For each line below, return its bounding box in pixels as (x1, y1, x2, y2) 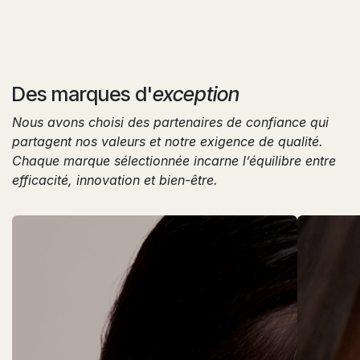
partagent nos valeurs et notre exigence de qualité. (12, 133, 323, 149)
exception (153, 81, 239, 106)
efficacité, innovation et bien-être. (12, 171, 218, 188)
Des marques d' (12, 81, 153, 106)
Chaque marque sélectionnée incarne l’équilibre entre (12, 152, 336, 169)
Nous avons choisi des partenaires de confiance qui (12, 113, 329, 130)
